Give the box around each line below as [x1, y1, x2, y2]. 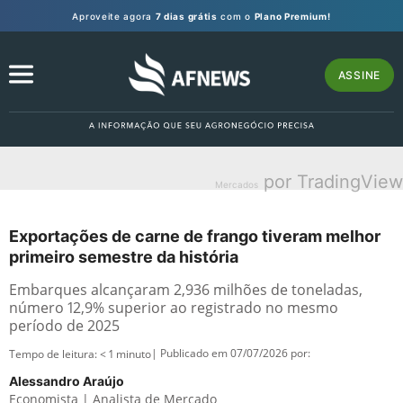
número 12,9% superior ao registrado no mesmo [9, 298, 338, 318]
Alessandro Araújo [9, 373, 124, 389]
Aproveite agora [72, 10, 156, 22]
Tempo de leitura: [9, 346, 100, 362]
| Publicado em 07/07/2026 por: [151, 345, 310, 361]
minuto [116, 346, 151, 362]
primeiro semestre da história [9, 247, 238, 266]
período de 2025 [9, 316, 120, 336]
